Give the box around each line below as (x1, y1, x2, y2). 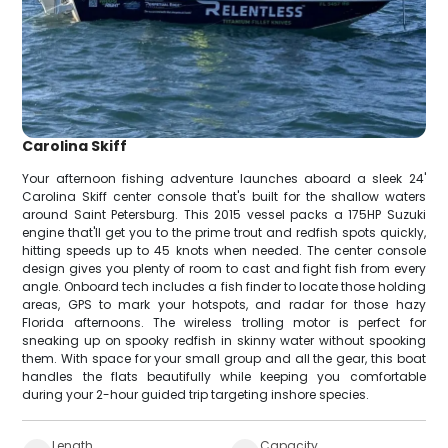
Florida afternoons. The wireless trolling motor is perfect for (22, 314, 426, 332)
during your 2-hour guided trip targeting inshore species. (22, 386, 370, 404)
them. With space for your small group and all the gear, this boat (22, 350, 426, 368)
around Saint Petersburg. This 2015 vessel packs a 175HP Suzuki (22, 206, 426, 224)
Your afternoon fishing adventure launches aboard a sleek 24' (22, 170, 426, 188)
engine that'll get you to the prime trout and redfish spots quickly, (22, 224, 426, 242)
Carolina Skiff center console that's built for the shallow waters (22, 188, 426, 206)
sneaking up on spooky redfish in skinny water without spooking (22, 332, 426, 350)
